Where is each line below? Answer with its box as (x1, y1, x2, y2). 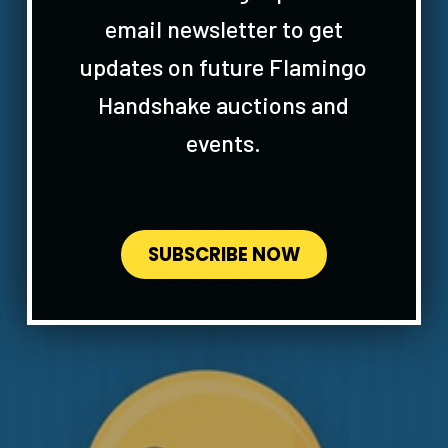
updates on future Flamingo (80, 51, 368, 81)
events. (186, 127, 262, 157)
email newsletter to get (104, 13, 343, 43)
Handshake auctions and (98, 89, 350, 119)
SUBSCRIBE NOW (147, 241, 300, 267)
